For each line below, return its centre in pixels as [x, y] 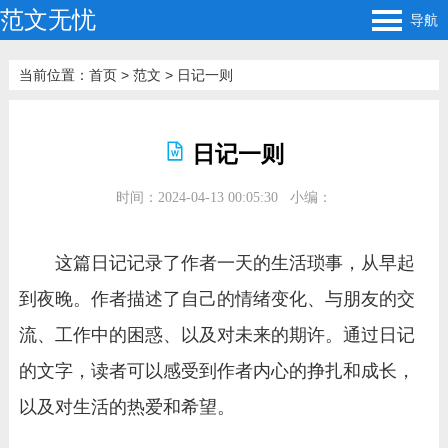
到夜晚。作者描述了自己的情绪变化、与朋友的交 [216, 299]
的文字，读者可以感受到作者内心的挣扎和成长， [216, 371]
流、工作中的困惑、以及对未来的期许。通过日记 [216, 335]
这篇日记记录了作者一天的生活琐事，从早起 [234, 263]
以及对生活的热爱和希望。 [126, 407]
